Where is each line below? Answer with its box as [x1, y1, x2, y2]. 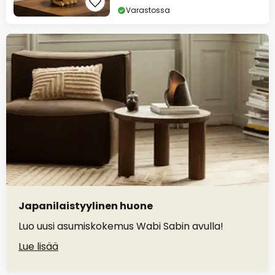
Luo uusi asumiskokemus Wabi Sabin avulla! [18, 219, 223, 234]
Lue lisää [18, 239, 58, 254]
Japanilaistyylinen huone [18, 199, 153, 214]
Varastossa [126, 5, 170, 16]
